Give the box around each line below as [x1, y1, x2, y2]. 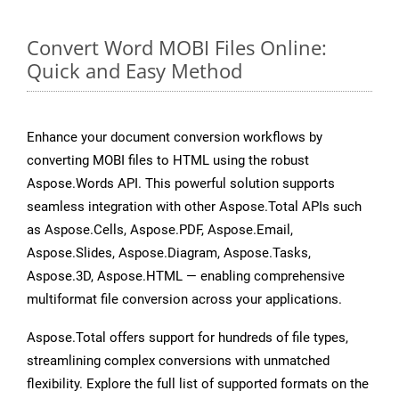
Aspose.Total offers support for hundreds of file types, [27, 330, 348, 346]
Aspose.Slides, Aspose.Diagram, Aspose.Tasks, [27, 245, 311, 262]
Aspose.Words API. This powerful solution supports [27, 175, 335, 192]
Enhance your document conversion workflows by [27, 129, 322, 146]
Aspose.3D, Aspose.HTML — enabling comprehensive [27, 268, 345, 285]
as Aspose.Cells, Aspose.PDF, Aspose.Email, [27, 222, 293, 239]
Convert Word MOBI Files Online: [27, 34, 327, 61]
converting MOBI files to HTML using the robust [27, 152, 309, 169]
